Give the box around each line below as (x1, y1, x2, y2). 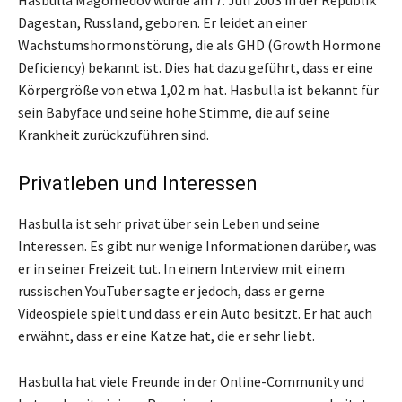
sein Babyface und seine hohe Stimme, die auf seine (18, 102, 330, 121)
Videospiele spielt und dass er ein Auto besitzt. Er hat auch (18, 303, 372, 322)
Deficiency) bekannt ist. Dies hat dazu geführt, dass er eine (18, 57, 373, 76)
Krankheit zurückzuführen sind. (18, 125, 209, 144)
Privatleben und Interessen (18, 171, 258, 195)
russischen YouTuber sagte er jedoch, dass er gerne (18, 281, 325, 300)
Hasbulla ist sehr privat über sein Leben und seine (18, 214, 319, 232)
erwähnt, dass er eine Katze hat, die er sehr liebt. (18, 326, 315, 345)
